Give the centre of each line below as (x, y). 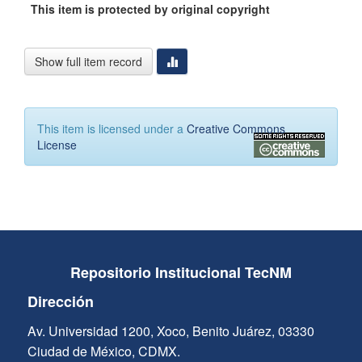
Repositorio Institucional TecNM (181, 273)
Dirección (60, 302)
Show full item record (88, 62)
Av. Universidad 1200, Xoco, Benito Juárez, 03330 (170, 331)
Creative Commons (236, 129)
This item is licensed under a (112, 129)
